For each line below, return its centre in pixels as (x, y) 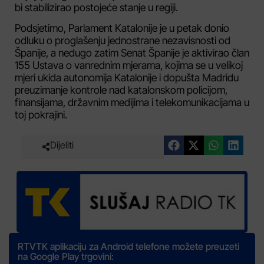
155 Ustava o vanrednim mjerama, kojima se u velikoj (129, 65)
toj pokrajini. (41, 115)
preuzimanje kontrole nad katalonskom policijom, (121, 90)
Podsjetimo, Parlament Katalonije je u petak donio (122, 28)
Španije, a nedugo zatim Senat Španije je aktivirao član (132, 53)
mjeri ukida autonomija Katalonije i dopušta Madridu (127, 78)
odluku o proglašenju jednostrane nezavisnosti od (123, 41)
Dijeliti (62, 145)
